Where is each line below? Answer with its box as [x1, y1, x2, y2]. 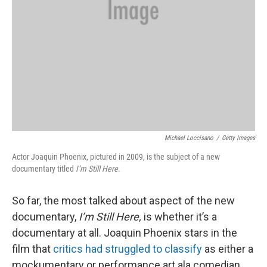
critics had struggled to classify [53, 243, 202, 255]
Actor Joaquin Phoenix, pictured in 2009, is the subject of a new [12, 152, 220, 162]
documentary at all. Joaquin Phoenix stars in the [12, 226, 237, 239]
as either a [202, 243, 253, 255]
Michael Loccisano [164, 134, 213, 142]
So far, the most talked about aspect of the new [12, 194, 235, 207]
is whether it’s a [144, 210, 217, 223]
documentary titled [12, 164, 76, 173]
